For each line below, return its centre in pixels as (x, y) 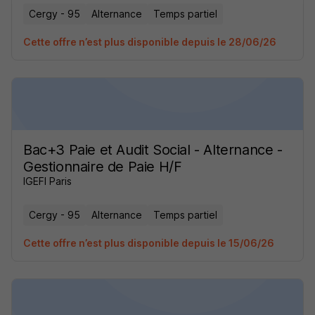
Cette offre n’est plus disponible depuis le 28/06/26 (150, 42)
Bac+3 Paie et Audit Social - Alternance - (153, 150)
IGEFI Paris (47, 181)
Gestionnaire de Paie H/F (103, 167)
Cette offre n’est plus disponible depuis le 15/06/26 (149, 243)
